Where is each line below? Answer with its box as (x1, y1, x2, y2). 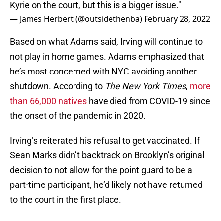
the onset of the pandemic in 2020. (10, 110, 146, 121)
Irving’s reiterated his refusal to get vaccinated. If (10, 135, 200, 146)
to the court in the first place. (10, 194, 121, 205)
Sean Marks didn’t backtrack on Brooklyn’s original (10, 150, 204, 161)
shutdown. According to (10, 81, 105, 92)
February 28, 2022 (144, 13, 210, 25)
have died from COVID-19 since (87, 96, 210, 107)
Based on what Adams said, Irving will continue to (10, 37, 203, 47)
